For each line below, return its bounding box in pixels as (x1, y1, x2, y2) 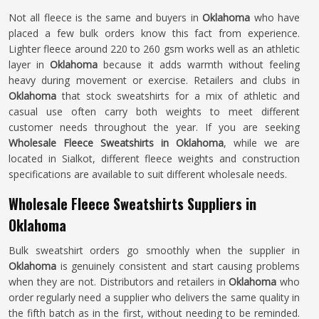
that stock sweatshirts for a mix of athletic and (56, 89, 300, 103)
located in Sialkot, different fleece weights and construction (9, 152, 300, 165)
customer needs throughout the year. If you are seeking (9, 120, 300, 134)
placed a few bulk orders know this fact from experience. (9, 26, 300, 40)
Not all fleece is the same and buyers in (9, 11, 203, 24)
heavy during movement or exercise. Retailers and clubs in (9, 73, 300, 87)
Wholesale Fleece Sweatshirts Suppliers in (9, 193, 256, 214)
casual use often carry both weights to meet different (9, 105, 300, 118)
